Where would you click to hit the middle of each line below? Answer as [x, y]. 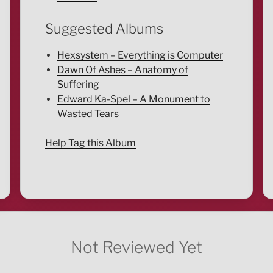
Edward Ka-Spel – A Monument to [133, 99]
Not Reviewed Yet [136, 247]
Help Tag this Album [90, 143]
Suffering [78, 84]
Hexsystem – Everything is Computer [140, 55]
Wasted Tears [88, 113]
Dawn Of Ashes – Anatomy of [122, 69]
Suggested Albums [104, 29]
